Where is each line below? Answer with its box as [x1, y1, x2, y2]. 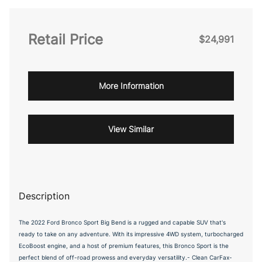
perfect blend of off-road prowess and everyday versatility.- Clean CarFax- [19, 253, 232, 261]
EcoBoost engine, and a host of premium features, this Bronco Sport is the [19, 242, 229, 249]
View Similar [108, 123, 154, 134]
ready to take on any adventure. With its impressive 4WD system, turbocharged [19, 230, 243, 237]
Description [19, 189, 70, 202]
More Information [98, 80, 164, 91]
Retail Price [28, 30, 103, 48]
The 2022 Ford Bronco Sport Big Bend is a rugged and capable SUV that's [19, 218, 226, 226]
